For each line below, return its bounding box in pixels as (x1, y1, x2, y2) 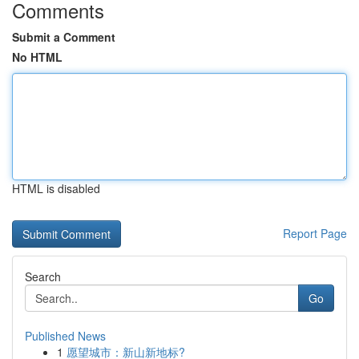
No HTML (12, 49, 63, 65)
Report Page (283, 225, 347, 241)
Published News (25, 328, 106, 344)
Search (25, 268, 61, 284)
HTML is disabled (12, 180, 100, 196)
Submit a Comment (12, 29, 115, 45)
